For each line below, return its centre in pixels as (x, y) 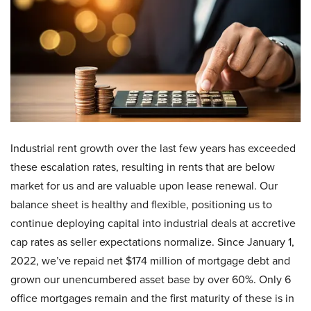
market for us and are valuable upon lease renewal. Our (144, 186)
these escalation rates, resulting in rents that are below (143, 167)
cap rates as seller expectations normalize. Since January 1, (152, 242)
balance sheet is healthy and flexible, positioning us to (141, 204)
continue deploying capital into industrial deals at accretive (153, 223)
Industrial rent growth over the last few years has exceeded (153, 148)
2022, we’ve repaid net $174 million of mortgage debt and (150, 261)
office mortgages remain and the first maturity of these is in (152, 298)
